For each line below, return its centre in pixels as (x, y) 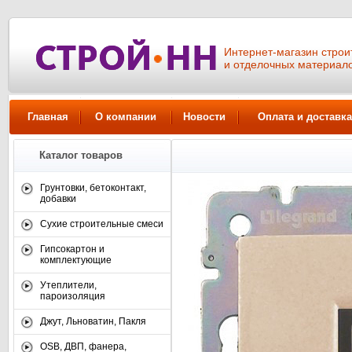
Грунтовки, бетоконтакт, (93, 188)
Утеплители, (68, 285)
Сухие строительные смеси (102, 224)
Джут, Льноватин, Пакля (93, 321)
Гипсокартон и (72, 249)
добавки (58, 199)
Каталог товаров (81, 155)
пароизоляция (73, 296)
